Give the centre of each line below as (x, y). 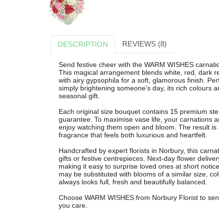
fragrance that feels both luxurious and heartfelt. (133, 135)
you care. (73, 205)
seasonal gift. (79, 96)
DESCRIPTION (83, 44)
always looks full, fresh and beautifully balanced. (133, 182)
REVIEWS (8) (144, 44)
